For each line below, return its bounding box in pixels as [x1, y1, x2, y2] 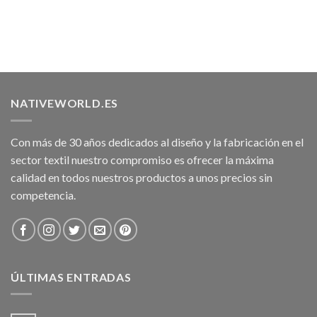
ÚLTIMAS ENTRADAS [11, 270, 132, 284]
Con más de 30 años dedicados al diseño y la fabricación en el [11, 134, 304, 149]
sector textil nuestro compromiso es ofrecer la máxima [11, 152, 274, 166]
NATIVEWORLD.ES [11, 96, 119, 110]
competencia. [11, 188, 76, 202]
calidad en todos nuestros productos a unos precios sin [11, 170, 272, 184]
